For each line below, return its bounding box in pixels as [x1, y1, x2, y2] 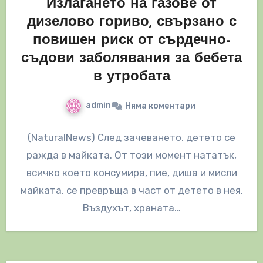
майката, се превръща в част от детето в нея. [20, 184, 243, 197]
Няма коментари [124, 101, 195, 112]
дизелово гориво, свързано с [26, 15, 237, 30]
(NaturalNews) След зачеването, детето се [28, 131, 235, 144]
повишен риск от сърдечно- [32, 33, 231, 48]
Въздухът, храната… [82, 202, 181, 214]
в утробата [93, 70, 170, 85]
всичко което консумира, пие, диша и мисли [26, 167, 237, 179]
